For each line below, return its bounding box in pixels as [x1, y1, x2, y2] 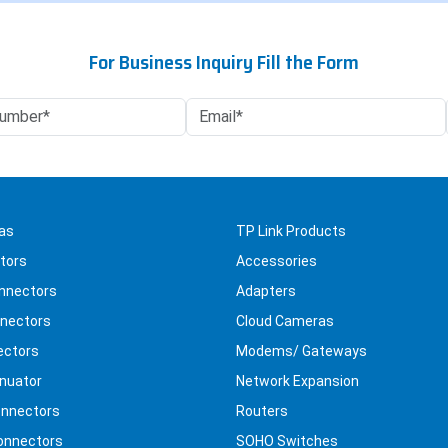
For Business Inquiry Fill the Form [89, 46, 359, 79]
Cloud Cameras [236, 313, 334, 330]
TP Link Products [236, 223, 346, 240]
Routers [236, 403, 288, 420]
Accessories [236, 253, 317, 270]
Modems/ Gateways [236, 343, 367, 360]
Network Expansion [236, 373, 359, 390]
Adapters [236, 283, 296, 300]
